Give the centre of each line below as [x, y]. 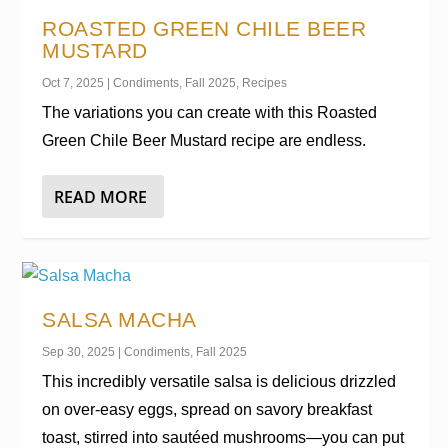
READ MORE [101, 196]
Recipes [265, 83]
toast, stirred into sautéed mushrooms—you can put [223, 437]
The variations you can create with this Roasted [210, 112]
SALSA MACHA [119, 319]
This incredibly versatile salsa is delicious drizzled [219, 381]
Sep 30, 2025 [79, 352]
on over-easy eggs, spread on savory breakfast [207, 409]
